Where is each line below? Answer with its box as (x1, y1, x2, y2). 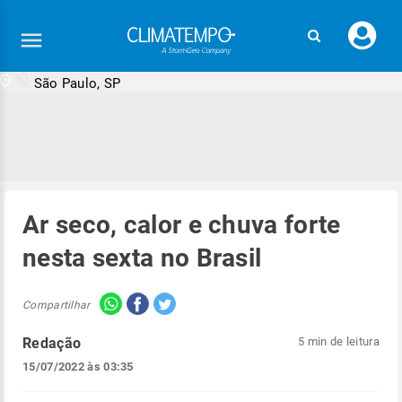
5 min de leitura (298, 335, 380, 348)
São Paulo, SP (33, 75, 121, 92)
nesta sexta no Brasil (22, 243, 262, 273)
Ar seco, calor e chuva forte (22, 210, 341, 240)
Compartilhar (22, 298, 91, 311)
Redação (22, 335, 82, 352)
